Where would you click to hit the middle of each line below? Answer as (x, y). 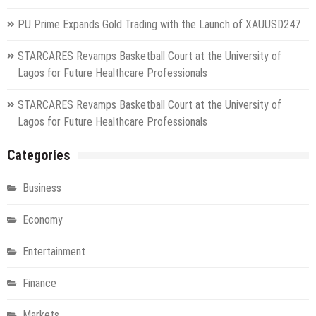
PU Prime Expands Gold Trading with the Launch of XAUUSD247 (159, 24)
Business (42, 188)
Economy (43, 219)
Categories (39, 155)
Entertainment (54, 251)
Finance (39, 283)
